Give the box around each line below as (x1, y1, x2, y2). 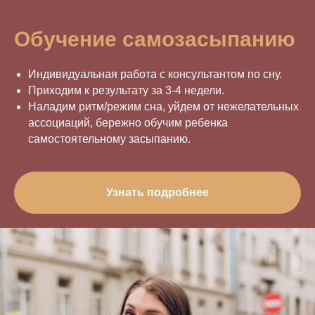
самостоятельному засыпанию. (28, 133, 191, 145)
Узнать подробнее (106, 186, 209, 198)
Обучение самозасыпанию (14, 27, 295, 51)
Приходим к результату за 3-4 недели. (28, 84, 224, 96)
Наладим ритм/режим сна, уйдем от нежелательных (28, 101, 299, 112)
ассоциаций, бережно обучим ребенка (28, 117, 228, 129)
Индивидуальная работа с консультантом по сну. (28, 68, 282, 80)
